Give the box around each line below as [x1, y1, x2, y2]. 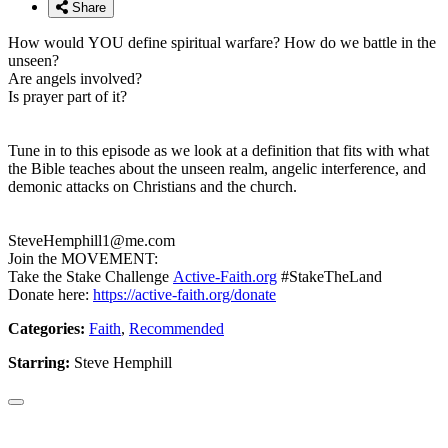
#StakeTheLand [277, 267, 382, 285]
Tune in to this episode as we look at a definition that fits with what [8, 141, 429, 159]
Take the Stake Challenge [8, 267, 173, 285]
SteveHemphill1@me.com [8, 231, 175, 249]
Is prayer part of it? [8, 87, 131, 105]
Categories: [8, 319, 85, 337]
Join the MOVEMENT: [8, 249, 158, 267]
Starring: [8, 353, 70, 371]
